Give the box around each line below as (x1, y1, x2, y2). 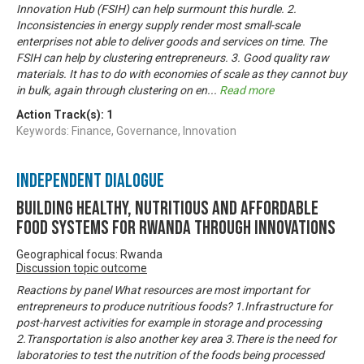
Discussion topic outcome (16, 261, 147, 275)
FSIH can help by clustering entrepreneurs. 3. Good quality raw (16, 50, 329, 64)
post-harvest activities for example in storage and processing (16, 315, 322, 329)
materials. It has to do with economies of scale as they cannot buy (16, 67, 347, 80)
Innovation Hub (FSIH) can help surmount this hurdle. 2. (16, 2, 297, 15)
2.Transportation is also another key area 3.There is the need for (16, 331, 336, 345)
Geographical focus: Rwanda (16, 247, 162, 261)
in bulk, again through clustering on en (16, 83, 207, 97)
